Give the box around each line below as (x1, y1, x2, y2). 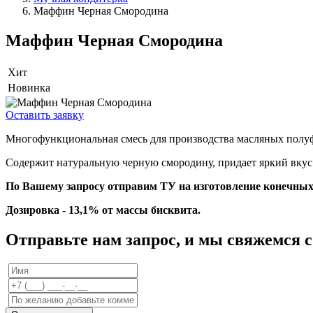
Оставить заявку (6, 109, 84, 122)
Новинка (8, 82, 50, 94)
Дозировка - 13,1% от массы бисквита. (6, 204, 201, 217)
